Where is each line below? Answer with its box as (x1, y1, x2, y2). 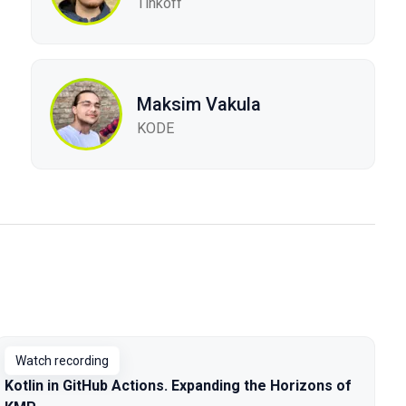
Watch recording (15, 353, 109, 368)
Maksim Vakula (137, 92, 261, 115)
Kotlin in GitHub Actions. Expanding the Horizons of (5, 377, 352, 394)
